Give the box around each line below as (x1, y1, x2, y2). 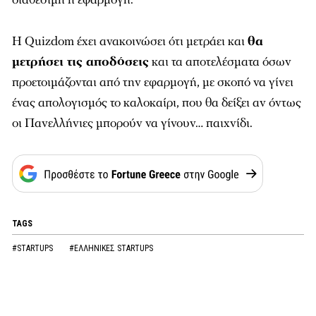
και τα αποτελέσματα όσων (149, 54, 291, 70)
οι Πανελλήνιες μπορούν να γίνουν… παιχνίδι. (12, 115, 253, 131)
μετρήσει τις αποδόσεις (12, 54, 149, 70)
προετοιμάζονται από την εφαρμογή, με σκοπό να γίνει (12, 74, 293, 90)
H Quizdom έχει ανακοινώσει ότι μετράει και (12, 33, 248, 49)
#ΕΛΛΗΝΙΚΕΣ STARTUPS (69, 243, 153, 253)
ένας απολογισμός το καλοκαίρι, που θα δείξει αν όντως (12, 95, 301, 111)
